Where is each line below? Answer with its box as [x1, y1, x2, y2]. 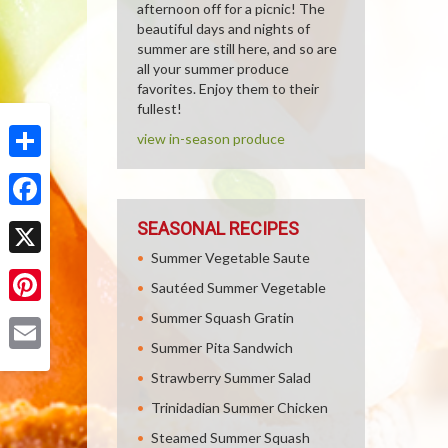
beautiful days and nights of [137, 20, 310, 37]
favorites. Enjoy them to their [137, 80, 319, 97]
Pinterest [9, 308, 69, 325]
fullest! [137, 100, 182, 117]
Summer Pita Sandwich [151, 339, 293, 356]
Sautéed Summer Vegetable [151, 279, 326, 296]
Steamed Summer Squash [151, 429, 310, 446]
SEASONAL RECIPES [137, 218, 299, 239]
